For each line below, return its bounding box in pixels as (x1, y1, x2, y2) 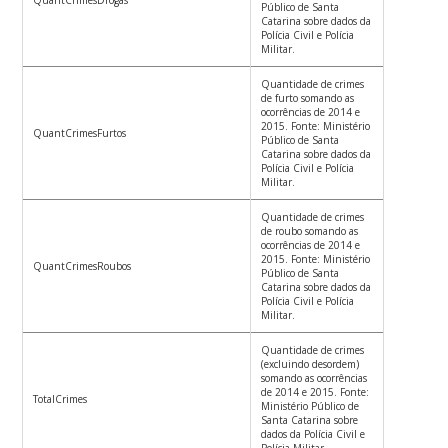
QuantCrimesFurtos (33, 126, 127, 141)
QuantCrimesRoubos (33, 259, 132, 274)
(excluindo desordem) (261, 357, 360, 372)
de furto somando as (261, 91, 355, 106)
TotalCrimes (33, 392, 88, 407)
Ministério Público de (261, 399, 360, 414)
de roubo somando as (261, 224, 359, 239)
